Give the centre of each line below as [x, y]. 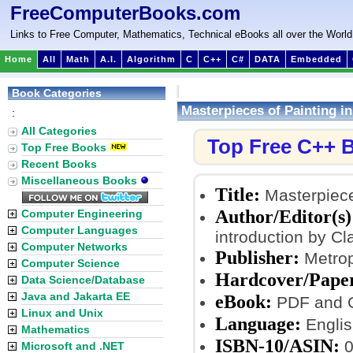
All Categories [59, 131]
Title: [238, 194]
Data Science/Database [83, 280]
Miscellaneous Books [81, 180]
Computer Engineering [82, 214]
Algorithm [151, 59]
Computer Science [71, 263]
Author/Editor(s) [283, 216]
